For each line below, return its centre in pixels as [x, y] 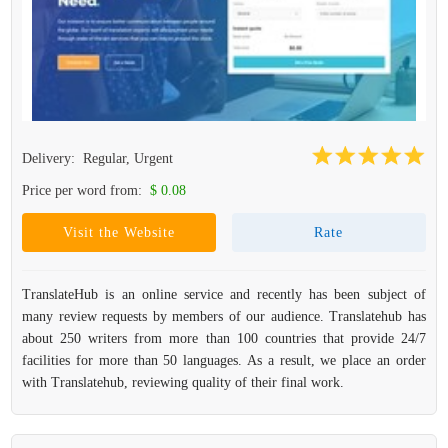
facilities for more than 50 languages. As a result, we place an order [224, 360]
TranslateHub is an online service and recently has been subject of [224, 294]
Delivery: [51, 158]
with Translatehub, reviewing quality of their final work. [183, 382]
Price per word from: [84, 190]
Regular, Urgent [128, 158]
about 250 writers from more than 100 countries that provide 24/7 [224, 338]
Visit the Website [119, 232]
